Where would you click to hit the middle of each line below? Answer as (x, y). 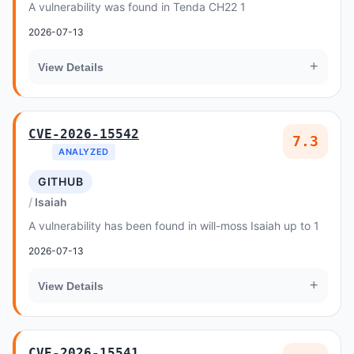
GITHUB (61, 181)
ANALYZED (84, 152)
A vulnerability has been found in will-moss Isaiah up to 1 (174, 226)
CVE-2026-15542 (84, 134)
